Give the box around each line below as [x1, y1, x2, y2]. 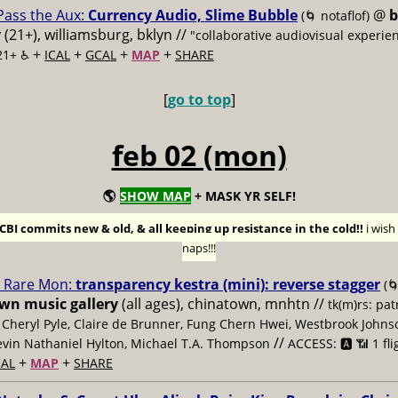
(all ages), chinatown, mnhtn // [118, 294, 328, 314]
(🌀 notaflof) [301, 7, 370, 24]
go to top [167, 90, 231, 109]
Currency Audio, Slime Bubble [88, 5, 298, 25]
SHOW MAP [119, 187, 191, 204]
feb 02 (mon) [111, 136, 287, 174]
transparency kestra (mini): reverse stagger [76, 275, 380, 294]
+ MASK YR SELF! [190, 187, 296, 204]
